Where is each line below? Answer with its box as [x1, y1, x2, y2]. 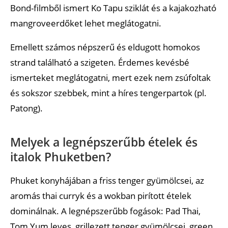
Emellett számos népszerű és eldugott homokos [10, 41, 200, 53]
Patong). [10, 102, 43, 114]
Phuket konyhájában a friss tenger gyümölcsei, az [10, 174, 204, 186]
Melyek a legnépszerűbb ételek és [10, 133, 197, 150]
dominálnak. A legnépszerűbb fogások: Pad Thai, [10, 205, 201, 217]
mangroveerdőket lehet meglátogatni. [10, 17, 161, 29]
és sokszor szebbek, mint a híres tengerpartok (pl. [10, 87, 207, 99]
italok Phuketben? [10, 148, 111, 165]
